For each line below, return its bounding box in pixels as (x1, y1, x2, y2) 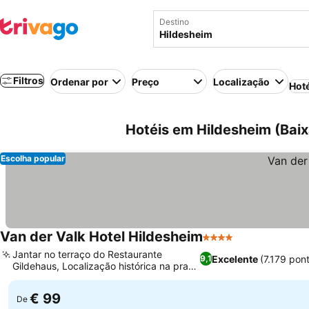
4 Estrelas (202, 237, 254, 251)
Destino (159, 17, 189, 27)
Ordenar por (50, 75, 108, 88)
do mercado (12, 272, 67, 283)
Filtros (13, 74, 43, 86)
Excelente (211, 252, 258, 265)
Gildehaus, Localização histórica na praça (12, 260, 199, 272)
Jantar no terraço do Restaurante (12, 248, 162, 260)
